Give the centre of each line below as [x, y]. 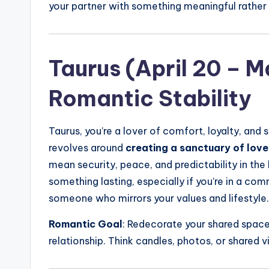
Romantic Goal [86, 224]
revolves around [87, 147]
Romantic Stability [150, 98]
